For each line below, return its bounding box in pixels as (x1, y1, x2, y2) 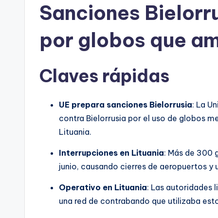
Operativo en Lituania (59, 182, 147, 192)
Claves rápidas (39, 64, 169, 87)
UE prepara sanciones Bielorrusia (59, 99, 192, 109)
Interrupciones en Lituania (59, 147, 164, 158)
